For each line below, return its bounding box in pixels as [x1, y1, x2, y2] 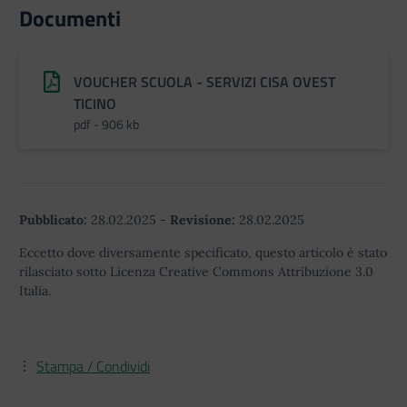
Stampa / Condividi [36, 355, 150, 377]
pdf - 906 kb [74, 114, 139, 134]
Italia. [19, 283, 51, 299]
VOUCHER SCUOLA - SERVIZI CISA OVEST [74, 71, 335, 93]
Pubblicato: [19, 212, 87, 228]
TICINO [74, 93, 116, 114]
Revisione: [170, 212, 235, 228]
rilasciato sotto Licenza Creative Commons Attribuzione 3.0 [19, 263, 373, 280]
